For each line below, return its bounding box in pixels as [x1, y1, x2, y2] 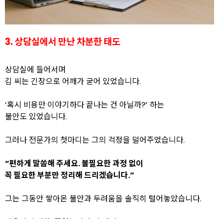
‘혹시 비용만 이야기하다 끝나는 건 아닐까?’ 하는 [5, 99, 164, 110]
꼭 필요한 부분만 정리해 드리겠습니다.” [5, 170, 134, 181]
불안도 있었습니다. [5, 111, 67, 122]
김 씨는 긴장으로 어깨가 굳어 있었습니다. [5, 76, 141, 87]
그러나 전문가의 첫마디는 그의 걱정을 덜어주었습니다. [5, 134, 185, 146]
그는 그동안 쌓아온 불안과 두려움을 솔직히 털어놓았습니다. [5, 193, 201, 204]
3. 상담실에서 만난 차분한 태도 [5, 35, 120, 48]
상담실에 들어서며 [5, 64, 66, 75]
